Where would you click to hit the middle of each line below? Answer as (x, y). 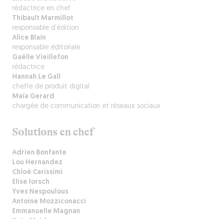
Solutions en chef (53, 132)
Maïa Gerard (33, 97)
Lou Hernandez (37, 163)
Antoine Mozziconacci (49, 202)
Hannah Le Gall (36, 77)
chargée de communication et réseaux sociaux (86, 106)
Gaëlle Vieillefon (40, 57)
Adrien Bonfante (39, 153)
